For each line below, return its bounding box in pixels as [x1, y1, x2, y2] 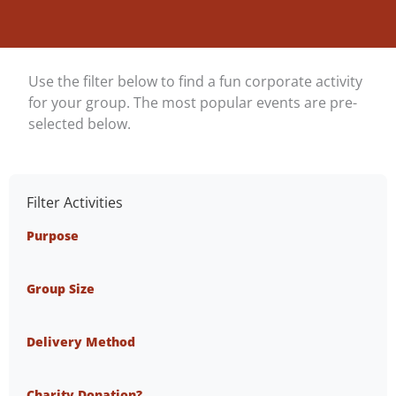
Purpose [27, 227, 79, 245]
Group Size [27, 280, 95, 298]
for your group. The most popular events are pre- [28, 92, 358, 113]
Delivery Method [27, 333, 135, 351]
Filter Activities [27, 191, 123, 212]
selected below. [28, 113, 132, 134]
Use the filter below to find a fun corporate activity [28, 71, 363, 92]
